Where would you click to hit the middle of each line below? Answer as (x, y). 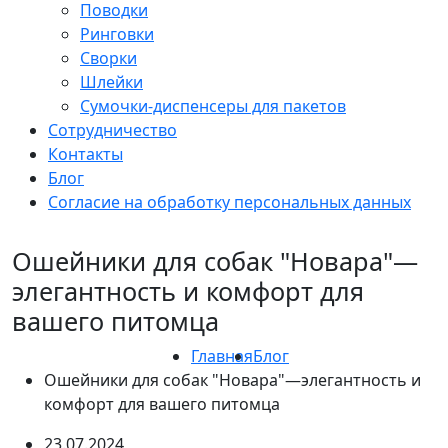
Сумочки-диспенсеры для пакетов (213, 105)
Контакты (85, 153)
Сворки (108, 57)
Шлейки (111, 81)
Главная (222, 355)
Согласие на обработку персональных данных (229, 201)
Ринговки (117, 33)
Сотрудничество (112, 129)
